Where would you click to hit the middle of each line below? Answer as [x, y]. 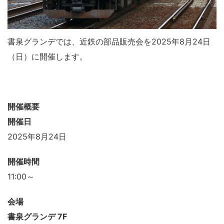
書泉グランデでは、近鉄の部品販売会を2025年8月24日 [109, 41]
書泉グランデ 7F [37, 216]
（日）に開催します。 [47, 56]
